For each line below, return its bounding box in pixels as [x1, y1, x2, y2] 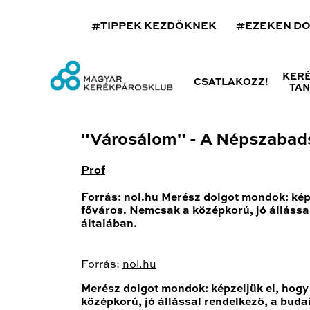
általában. [81, 218, 137, 230]
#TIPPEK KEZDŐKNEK [91, 21, 217, 31]
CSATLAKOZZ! [193, 77, 268, 87]
